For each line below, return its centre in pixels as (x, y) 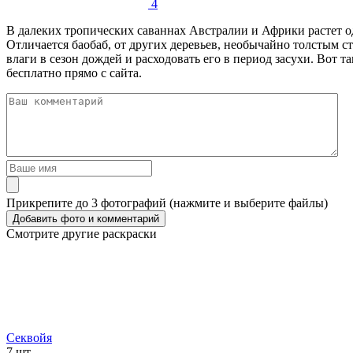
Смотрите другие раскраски (82, 234)
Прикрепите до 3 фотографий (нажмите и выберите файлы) (167, 203)
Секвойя (29, 338)
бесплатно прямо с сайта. (74, 73)
